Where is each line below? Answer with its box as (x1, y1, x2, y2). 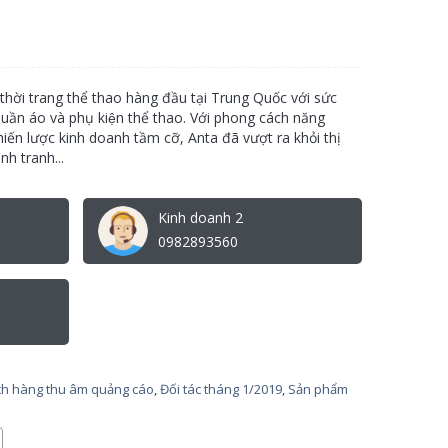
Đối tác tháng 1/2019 (160, 380, 282, 398)
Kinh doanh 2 (158, 208, 243, 227)
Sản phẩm (288, 380, 348, 398)
